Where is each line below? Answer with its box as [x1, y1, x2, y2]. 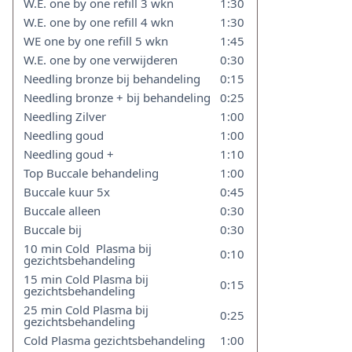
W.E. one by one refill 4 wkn [24, 14, 174, 30]
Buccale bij [24, 222, 82, 237]
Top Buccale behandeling [24, 165, 159, 181]
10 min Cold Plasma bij [24, 240, 152, 256]
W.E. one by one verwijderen [24, 52, 178, 68]
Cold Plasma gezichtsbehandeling [24, 332, 206, 348]
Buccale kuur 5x [24, 184, 111, 200]
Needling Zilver [24, 108, 107, 124]
